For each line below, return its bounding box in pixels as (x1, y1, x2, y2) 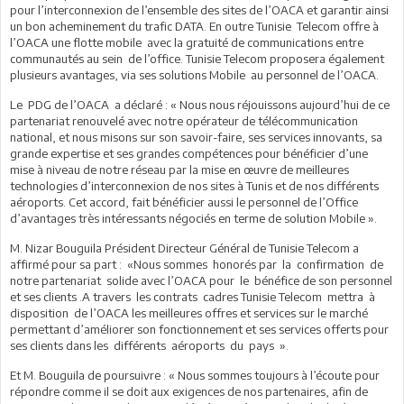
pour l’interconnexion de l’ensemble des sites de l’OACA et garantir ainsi (10, 2, 389, 17)
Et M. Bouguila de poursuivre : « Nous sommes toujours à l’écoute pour (10, 367, 380, 382)
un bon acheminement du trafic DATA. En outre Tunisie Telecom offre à (10, 18, 381, 33)
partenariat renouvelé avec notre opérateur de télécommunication (10, 113, 358, 128)
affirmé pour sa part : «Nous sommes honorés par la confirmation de (10, 256, 383, 271)
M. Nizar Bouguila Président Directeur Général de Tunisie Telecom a (10, 240, 359, 255)
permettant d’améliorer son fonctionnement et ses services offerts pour (10, 321, 389, 336)
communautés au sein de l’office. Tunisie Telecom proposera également (10, 50, 384, 66)
